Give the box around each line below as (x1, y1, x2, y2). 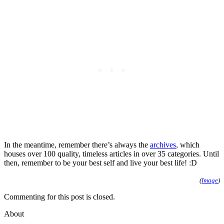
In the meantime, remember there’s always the (4, 140, 150, 149)
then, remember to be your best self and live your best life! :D (4, 158, 197, 167)
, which (176, 140, 199, 149)
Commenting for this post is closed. (4, 192, 115, 201)
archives (150, 140, 176, 149)
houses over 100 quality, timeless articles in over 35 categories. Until (4, 149, 219, 158)
